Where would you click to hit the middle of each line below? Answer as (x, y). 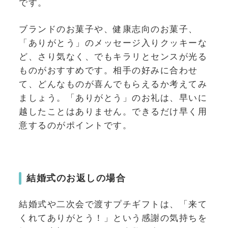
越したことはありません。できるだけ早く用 (113, 112)
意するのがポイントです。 (75, 125)
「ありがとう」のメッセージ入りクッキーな (113, 43)
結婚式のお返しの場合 (76, 178)
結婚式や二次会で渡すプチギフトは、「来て (113, 204)
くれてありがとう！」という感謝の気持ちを (113, 218)
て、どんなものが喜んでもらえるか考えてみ (113, 84)
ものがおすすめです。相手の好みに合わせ (108, 70)
